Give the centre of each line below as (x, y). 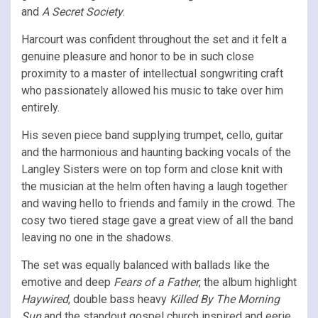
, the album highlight (248, 282)
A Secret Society (82, 11)
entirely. (40, 107)
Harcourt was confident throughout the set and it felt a (154, 39)
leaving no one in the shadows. (97, 237)
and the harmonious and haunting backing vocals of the (156, 152)
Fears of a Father (156, 282)
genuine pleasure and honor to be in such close (138, 56)
